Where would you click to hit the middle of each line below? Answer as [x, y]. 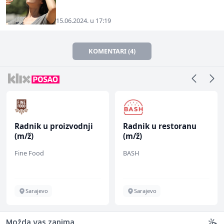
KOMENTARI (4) [112, 51]
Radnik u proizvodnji [54, 126]
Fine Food [29, 153]
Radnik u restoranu [160, 126]
